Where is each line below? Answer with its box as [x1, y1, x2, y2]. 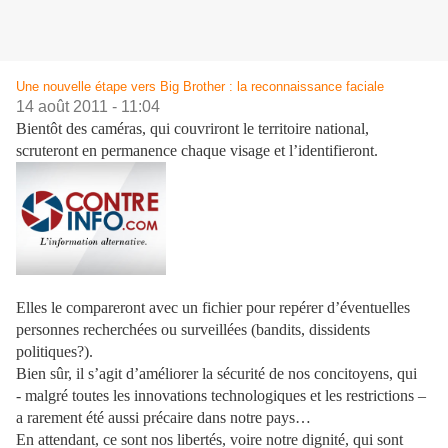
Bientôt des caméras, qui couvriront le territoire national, [16, 120, 369, 138]
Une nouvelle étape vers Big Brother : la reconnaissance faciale [16, 79, 384, 95]
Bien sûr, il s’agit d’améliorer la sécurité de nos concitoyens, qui [16, 364, 417, 382]
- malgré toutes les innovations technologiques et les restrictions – [16, 386, 426, 404]
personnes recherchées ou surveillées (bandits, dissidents [16, 320, 370, 338]
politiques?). [16, 342, 93, 360]
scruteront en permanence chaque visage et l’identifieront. [16, 142, 378, 160]
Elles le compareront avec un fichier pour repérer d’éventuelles [16, 298, 410, 316]
